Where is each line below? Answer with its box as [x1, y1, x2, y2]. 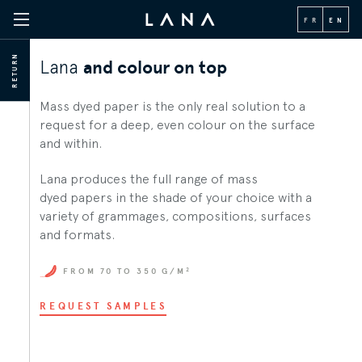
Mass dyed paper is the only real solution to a [40, 98, 306, 114]
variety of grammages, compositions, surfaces [40, 208, 312, 224]
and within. [40, 135, 103, 151]
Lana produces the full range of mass [40, 170, 259, 187]
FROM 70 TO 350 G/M [63, 267, 186, 277]
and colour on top [83, 57, 228, 79]
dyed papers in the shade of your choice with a [40, 189, 313, 205]
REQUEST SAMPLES [40, 301, 167, 313]
